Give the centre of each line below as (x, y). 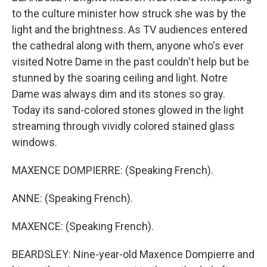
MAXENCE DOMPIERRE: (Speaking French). (113, 170)
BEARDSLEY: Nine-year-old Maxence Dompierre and (133, 254)
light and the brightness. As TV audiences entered (130, 30)
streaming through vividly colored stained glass (123, 126)
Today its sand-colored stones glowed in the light (128, 110)
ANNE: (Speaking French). (72, 198)
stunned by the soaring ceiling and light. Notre (120, 78)
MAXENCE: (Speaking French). (83, 226)
